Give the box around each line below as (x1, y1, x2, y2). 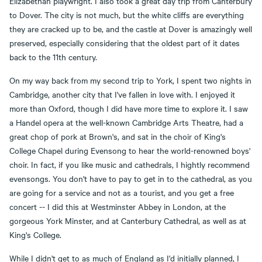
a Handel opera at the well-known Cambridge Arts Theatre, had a (9, 116, 243, 128)
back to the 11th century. (9, 51, 97, 63)
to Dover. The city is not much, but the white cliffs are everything (9, 9, 244, 20)
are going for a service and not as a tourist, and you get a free (9, 187, 234, 198)
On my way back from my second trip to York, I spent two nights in (9, 74, 251, 86)
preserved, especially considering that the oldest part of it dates (9, 37, 240, 49)
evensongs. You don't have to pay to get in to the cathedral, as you (9, 173, 252, 184)
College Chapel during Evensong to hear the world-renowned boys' (9, 144, 250, 156)
